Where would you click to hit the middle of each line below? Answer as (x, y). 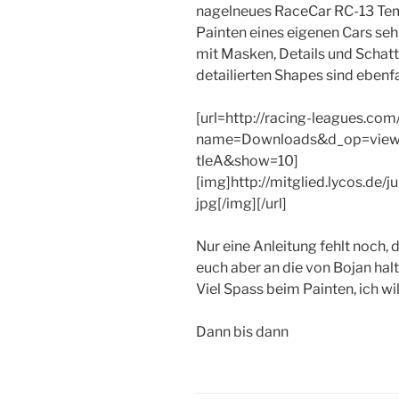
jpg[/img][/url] (241, 204)
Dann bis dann (242, 332)
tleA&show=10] (247, 161)
